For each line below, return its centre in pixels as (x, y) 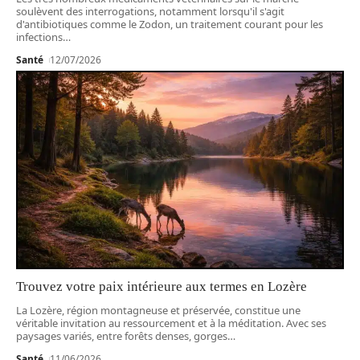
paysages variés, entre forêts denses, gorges (122, 335)
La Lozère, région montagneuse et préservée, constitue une (158, 310)
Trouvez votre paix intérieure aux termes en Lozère (162, 286)
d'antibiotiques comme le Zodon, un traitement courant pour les (170, 24)
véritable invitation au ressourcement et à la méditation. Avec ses (171, 323)
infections (39, 37)
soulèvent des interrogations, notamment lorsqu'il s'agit (150, 11)
